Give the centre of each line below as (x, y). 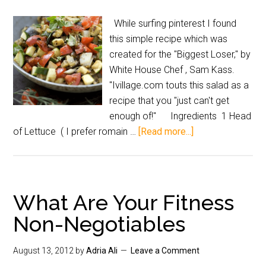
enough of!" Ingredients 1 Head (180, 116)
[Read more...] (166, 132)
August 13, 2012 (44, 251)
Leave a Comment (165, 251)
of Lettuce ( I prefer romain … (76, 132)
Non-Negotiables (99, 224)
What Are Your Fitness (124, 202)
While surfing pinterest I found (173, 23)
